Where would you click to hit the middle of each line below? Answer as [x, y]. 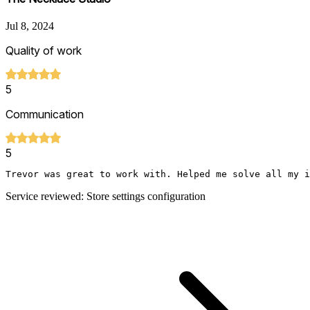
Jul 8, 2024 [30, 26]
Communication [45, 115]
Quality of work [44, 51]
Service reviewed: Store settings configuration [106, 197]
